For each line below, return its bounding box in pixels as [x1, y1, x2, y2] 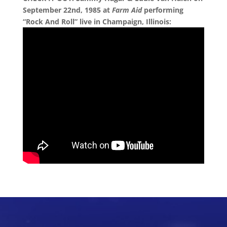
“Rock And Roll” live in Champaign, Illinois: [22, 16, 171, 26]
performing [141, 5, 183, 15]
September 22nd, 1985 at [22, 5, 112, 15]
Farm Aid [111, 5, 142, 15]
